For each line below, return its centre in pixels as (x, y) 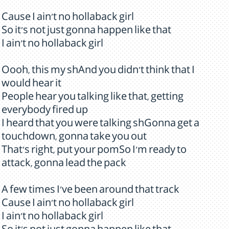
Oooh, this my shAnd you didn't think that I (98, 72)
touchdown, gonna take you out (74, 138)
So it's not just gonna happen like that (86, 32)
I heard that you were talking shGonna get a (100, 125)
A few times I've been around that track (90, 191)
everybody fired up (45, 111)
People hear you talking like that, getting (93, 98)
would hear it (31, 85)
